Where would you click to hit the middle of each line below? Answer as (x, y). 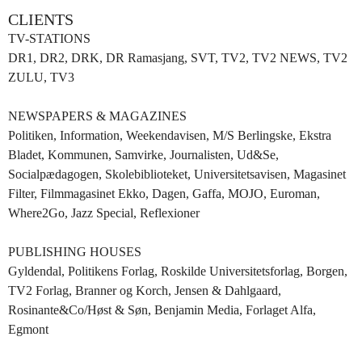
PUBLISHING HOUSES (75, 252)
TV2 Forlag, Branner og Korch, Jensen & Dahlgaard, (145, 290)
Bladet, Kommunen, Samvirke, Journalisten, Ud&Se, (143, 155)
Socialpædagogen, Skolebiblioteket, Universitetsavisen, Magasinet (177, 174)
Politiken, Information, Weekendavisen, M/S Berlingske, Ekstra (170, 135)
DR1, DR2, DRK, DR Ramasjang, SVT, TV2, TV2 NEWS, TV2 (178, 58)
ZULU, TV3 (41, 77)
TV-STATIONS (49, 38)
